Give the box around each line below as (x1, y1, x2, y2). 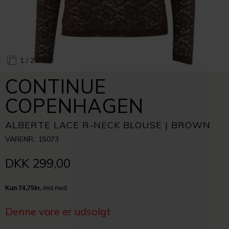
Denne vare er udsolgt (5, 205, 110, 218)
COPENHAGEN (5, 94, 144, 118)
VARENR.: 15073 (5, 134, 59, 144)
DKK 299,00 (5, 155, 71, 171)
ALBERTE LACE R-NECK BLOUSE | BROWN (5, 119, 211, 131)
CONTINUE (5, 74, 106, 99)
